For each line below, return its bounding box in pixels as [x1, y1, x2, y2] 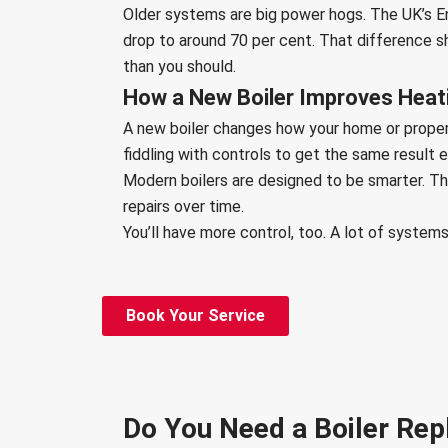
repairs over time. [123, 197, 245, 217]
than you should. [123, 57, 237, 77]
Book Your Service [126, 306, 265, 326]
